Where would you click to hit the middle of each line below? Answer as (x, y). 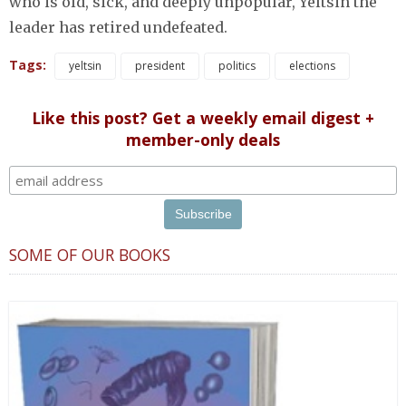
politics (237, 65)
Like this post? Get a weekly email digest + (203, 117)
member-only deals (203, 139)
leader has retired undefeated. (118, 27)
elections (312, 65)
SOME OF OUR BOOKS (90, 255)
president (160, 65)
